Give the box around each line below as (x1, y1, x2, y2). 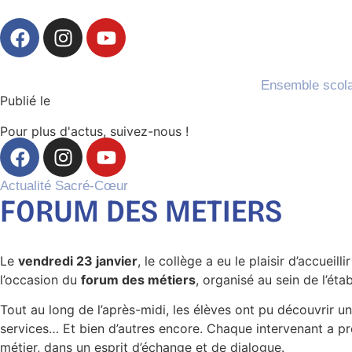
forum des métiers (81, 272, 196, 288)
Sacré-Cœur (55, 178, 128, 193)
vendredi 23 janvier (18, 253, 137, 269)
